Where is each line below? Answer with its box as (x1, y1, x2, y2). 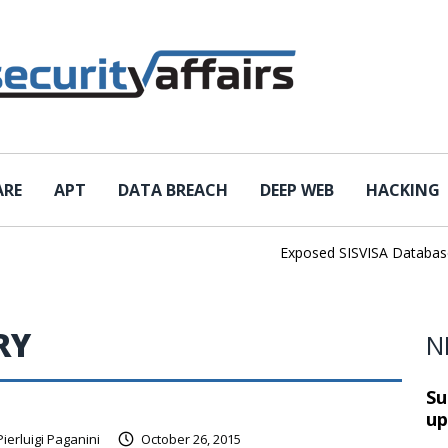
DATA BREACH (118, 179, 228, 201)
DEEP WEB (260, 179, 334, 201)
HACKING (366, 179, 440, 201)
